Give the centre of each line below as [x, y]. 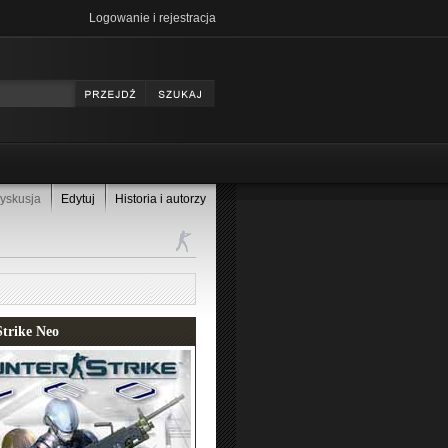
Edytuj [78, 199]
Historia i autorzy [160, 199]
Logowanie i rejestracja [152, 18]
